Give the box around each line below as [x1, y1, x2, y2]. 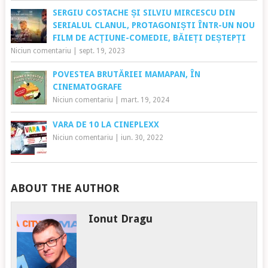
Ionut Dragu [89, 212, 153, 225]
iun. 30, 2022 [120, 133, 163, 142]
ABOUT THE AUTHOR [10, 181, 119, 194]
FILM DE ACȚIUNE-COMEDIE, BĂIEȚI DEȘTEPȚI [52, 32, 246, 42]
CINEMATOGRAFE [52, 81, 122, 92]
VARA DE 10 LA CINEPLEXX [52, 119, 159, 129]
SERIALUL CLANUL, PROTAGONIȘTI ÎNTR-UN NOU [52, 20, 255, 30]
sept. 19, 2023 [78, 46, 125, 55]
